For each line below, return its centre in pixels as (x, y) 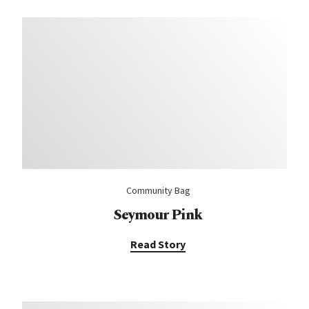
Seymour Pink (158, 215)
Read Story (158, 244)
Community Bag (158, 190)
